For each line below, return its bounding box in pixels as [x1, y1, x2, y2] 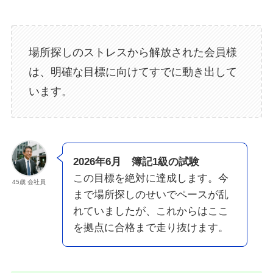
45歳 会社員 [12, 179, 46, 186]
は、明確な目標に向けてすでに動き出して [28, 65, 237, 78]
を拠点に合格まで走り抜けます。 [73, 222, 229, 234]
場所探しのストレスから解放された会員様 [28, 46, 237, 58]
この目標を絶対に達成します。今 [73, 172, 229, 185]
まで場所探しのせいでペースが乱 [73, 189, 229, 201]
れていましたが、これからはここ [73, 205, 229, 218]
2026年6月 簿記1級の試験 [73, 156, 199, 168]
